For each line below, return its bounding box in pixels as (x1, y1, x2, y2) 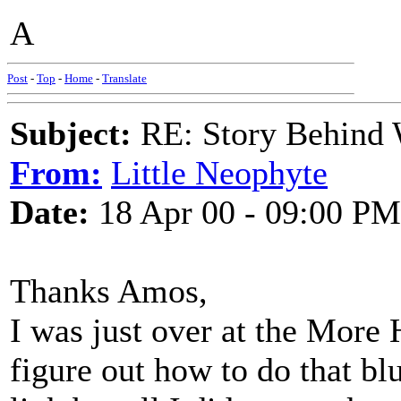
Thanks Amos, (10, 272, 208, 310)
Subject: (10, 115, 132, 152)
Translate (102, 72, 147, 85)
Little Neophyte (111, 154, 328, 192)
